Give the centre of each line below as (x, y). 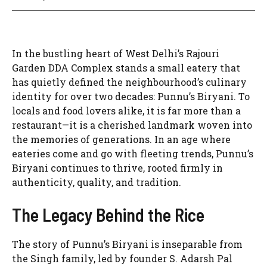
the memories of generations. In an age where (121, 139)
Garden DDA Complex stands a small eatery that (126, 68)
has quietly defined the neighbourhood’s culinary (129, 82)
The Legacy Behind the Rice (108, 215)
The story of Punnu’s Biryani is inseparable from (127, 244)
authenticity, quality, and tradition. (97, 182)
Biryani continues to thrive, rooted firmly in (117, 168)
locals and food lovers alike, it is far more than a (126, 111)
